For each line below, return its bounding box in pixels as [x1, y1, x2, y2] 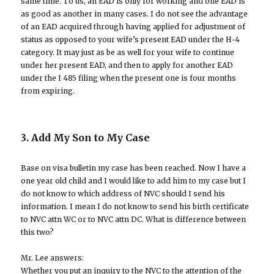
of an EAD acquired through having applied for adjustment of [21, 22, 246, 32]
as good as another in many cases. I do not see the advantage [21, 9, 248, 19]
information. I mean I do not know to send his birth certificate [21, 202, 250, 212]
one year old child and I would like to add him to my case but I [21, 176, 246, 186]
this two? [21, 228, 54, 237]
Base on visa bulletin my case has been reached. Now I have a [21, 163, 246, 173]
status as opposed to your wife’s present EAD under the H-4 [21, 35, 240, 45]
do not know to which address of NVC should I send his [21, 189, 226, 199]
